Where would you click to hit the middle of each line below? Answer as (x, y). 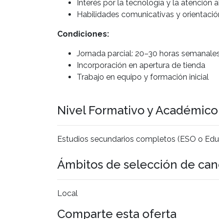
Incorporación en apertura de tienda (141, 65)
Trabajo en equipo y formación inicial (143, 77)
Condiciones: (83, 34)
